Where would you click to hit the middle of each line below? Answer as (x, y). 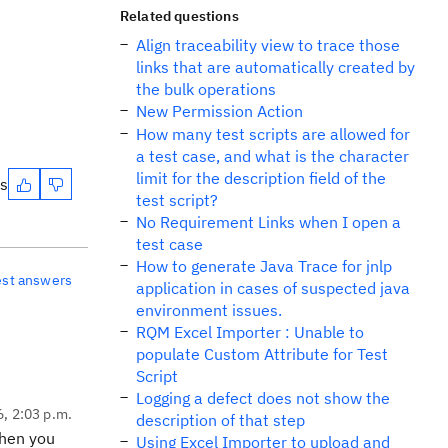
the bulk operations (206, 89)
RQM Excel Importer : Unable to (250, 332)
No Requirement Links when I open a (268, 222)
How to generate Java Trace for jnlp (264, 266)
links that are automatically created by (275, 67)
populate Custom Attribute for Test (262, 354)
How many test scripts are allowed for (273, 134)
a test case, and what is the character (272, 156)
